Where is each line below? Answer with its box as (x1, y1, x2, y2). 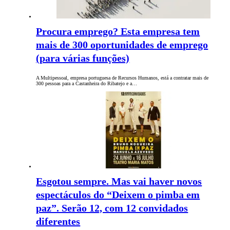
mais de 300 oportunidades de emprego (36, 39, 208, 51)
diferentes (36, 216, 81, 227)
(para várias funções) (36, 52, 130, 64)
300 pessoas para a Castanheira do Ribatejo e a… (36, 81, 138, 87)
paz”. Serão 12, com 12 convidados (36, 202, 188, 214)
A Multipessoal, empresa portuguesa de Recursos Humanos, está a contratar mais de (36, 75, 209, 81)
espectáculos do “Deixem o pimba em (36, 189, 200, 201)
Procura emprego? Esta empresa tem (36, 26, 200, 37)
